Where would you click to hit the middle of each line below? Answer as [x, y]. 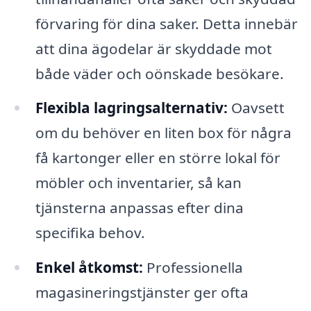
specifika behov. [90, 233]
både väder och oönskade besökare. [159, 73]
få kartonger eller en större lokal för [158, 158]
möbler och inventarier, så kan [138, 183]
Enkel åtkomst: [89, 268]
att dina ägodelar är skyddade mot [153, 48]
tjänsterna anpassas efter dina [139, 208]
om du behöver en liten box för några [163, 133]
